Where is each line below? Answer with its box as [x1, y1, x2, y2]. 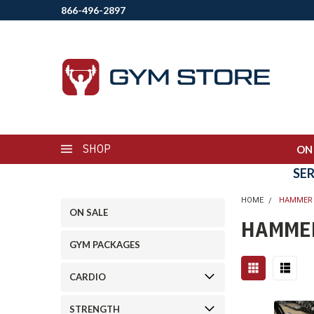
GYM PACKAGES [69, 239, 140, 250]
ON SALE [69, 207, 108, 218]
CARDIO [69, 271, 106, 282]
